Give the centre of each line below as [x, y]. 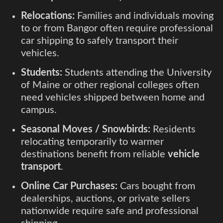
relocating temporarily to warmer [92, 142]
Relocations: [48, 16]
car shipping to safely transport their [100, 41]
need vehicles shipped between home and [113, 98]
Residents [173, 130]
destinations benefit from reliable [94, 155]
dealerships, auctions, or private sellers [106, 199]
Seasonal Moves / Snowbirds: [86, 130]
